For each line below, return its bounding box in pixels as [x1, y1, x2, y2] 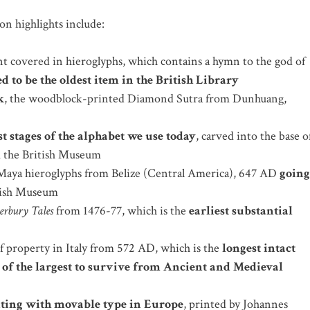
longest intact [222, 239, 295, 256]
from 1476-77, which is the [56, 202, 189, 219]
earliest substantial [189, 202, 293, 219]
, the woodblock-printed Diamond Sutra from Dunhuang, [4, 90, 286, 107]
